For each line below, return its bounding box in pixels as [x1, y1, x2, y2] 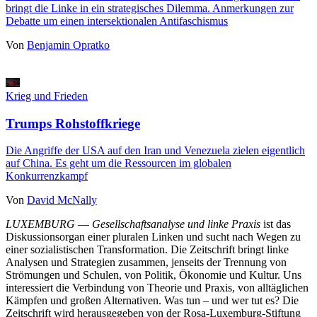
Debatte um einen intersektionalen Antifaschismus [6, 14, 228, 27]
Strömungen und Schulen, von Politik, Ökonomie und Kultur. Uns [6, 269, 301, 282]
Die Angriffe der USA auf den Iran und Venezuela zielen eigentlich [6, 144, 305, 157]
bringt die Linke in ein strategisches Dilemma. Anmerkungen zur [6, 1, 294, 14]
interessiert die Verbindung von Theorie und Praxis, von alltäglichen [6, 282, 309, 294]
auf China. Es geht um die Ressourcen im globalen [6, 157, 231, 170]
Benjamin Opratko [27, 38, 110, 51]
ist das [263, 218, 291, 231]
